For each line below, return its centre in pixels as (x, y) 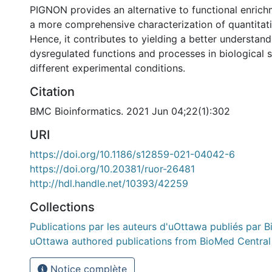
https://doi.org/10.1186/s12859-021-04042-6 (132, 154)
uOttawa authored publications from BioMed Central (150, 241)
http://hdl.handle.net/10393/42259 (109, 183)
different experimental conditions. (107, 68)
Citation (52, 92)
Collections (62, 207)
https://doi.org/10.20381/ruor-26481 (112, 169)
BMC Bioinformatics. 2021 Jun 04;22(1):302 (130, 111)
